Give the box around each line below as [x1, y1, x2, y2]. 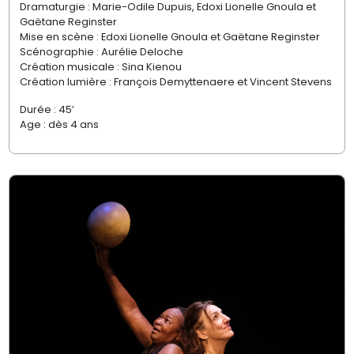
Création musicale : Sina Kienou [19, 59, 182, 75]
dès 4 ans [45, 117, 99, 133]
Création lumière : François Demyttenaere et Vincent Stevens [19, 74, 332, 90]
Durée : [19, 102, 56, 118]
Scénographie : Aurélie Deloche [19, 44, 183, 60]
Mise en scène [19, 29, 96, 45]
